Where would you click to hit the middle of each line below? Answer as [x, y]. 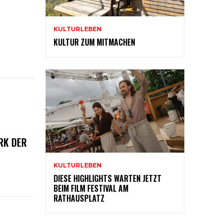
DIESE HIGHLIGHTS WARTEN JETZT [108, 179]
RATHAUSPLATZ [79, 198]
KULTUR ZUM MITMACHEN [94, 42]
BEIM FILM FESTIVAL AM [91, 189]
